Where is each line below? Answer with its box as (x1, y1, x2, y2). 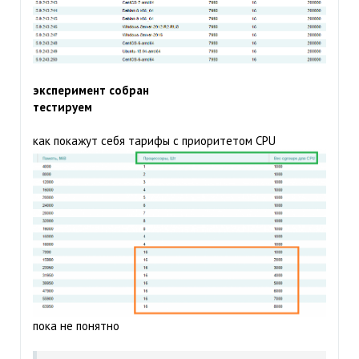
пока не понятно (33, 317, 119, 333)
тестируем (33, 99, 92, 115)
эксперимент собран (33, 82, 149, 98)
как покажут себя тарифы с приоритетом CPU (33, 132, 276, 148)
